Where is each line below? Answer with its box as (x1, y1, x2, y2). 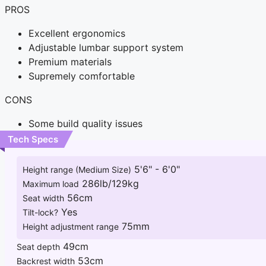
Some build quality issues (28, 118, 142, 130)
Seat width (23, 193, 64, 204)
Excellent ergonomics (28, 27, 125, 40)
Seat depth (17, 242, 60, 252)
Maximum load (23, 179, 79, 189)
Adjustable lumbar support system (28, 42, 183, 54)
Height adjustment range (23, 221, 119, 232)
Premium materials (28, 56, 112, 68)
